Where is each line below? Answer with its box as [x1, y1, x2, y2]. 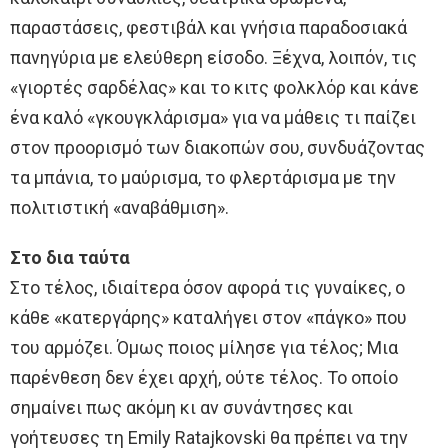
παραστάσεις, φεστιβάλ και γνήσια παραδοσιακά [10, 17, 407, 39]
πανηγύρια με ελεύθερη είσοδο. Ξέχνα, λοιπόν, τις [10, 47, 417, 69]
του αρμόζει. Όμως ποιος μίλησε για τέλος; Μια [10, 337, 398, 359]
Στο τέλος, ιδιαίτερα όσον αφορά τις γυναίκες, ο [10, 277, 405, 299]
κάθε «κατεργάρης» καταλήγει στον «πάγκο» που [10, 307, 407, 329]
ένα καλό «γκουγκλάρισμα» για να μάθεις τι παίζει [10, 107, 416, 129]
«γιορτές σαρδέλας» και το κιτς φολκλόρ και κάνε [10, 77, 419, 99]
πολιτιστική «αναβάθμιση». [10, 197, 229, 219]
